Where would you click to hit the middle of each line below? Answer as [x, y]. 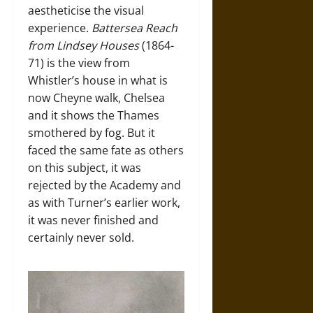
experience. [60, 28]
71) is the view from [79, 63]
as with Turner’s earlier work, [104, 203]
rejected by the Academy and [104, 185]
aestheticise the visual [86, 11]
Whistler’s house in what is [98, 81]
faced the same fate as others [106, 151]
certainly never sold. [81, 238]
